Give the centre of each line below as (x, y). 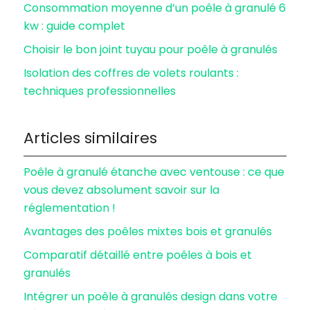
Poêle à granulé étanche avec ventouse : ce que (154, 172)
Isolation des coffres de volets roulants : (131, 73)
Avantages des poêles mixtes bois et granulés (148, 231)
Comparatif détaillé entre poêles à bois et (138, 255)
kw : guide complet (75, 26)
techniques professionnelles (100, 91)
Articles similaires (91, 138)
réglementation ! (70, 208)
